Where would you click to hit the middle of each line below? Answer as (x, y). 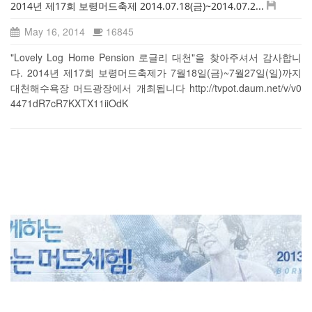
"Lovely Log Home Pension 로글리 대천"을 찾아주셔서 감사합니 (156, 57)
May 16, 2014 (53, 31)
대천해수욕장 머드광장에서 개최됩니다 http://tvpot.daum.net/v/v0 (156, 87)
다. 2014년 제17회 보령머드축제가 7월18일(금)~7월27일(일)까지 (156, 72)
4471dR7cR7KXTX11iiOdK (69, 103)
